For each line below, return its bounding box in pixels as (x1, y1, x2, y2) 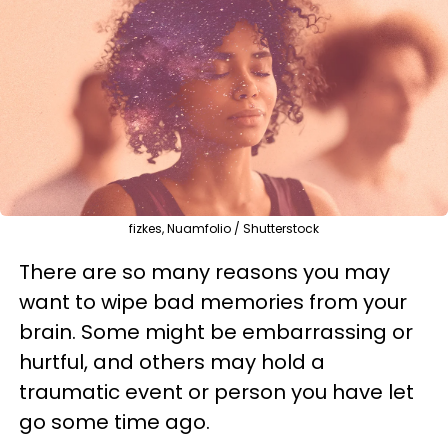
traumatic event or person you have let (19, 377, 414, 406)
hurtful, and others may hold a (19, 347, 325, 376)
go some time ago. (19, 407, 210, 436)
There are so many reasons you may (19, 257, 390, 286)
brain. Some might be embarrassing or (19, 317, 413, 346)
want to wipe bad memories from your (19, 287, 407, 316)
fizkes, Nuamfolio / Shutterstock (129, 219, 319, 237)
